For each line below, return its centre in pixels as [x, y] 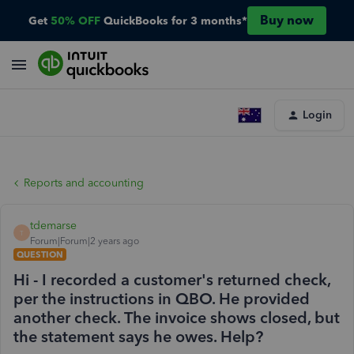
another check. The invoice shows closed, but [177, 318]
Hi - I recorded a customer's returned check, [172, 280]
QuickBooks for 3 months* [175, 21]
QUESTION [40, 254]
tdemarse [53, 226]
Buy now [286, 20]
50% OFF [75, 21]
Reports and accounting [84, 183]
